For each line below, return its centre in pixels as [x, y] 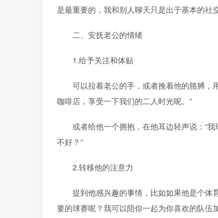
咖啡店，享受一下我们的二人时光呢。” [124, 101]
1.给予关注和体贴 [95, 60]
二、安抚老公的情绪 [100, 35]
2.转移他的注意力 [95, 167]
